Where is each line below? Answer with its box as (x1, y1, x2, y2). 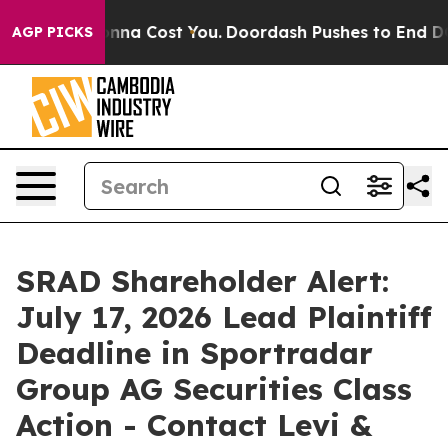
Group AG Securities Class (16, 370, 412, 408)
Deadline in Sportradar (16, 334, 373, 372)
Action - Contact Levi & (16, 406, 372, 444)
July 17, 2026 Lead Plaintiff (16, 298, 432, 336)
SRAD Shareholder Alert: (16, 262, 389, 300)
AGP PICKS (12, 23, 93, 41)
